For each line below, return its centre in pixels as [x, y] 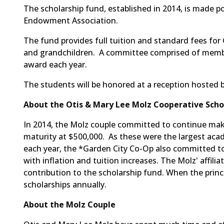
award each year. [55, 64]
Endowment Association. [71, 20]
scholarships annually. [66, 184]
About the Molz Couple [69, 204]
